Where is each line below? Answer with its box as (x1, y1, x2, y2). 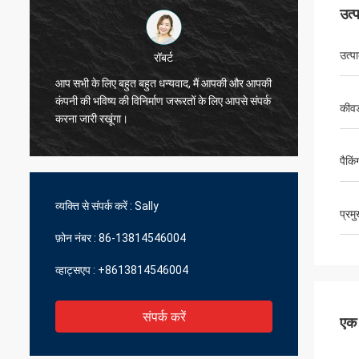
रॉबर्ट (154, 50, 174, 64)
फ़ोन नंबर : (55, 232, 96, 244)
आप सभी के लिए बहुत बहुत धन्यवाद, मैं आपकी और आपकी (55, 76, 272, 90)
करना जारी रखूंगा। (55, 111, 128, 125)
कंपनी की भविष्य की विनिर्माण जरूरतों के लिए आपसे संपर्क (55, 94, 271, 107)
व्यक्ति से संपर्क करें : (55, 200, 132, 212)
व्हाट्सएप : (55, 264, 95, 276)
